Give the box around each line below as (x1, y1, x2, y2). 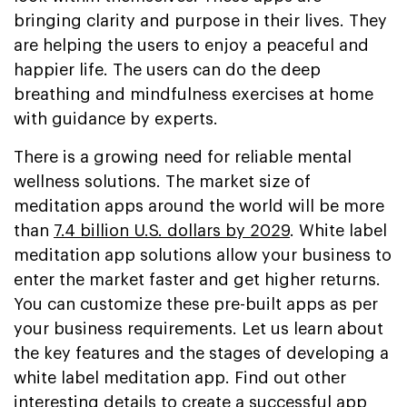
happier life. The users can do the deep (14, 61, 321, 78)
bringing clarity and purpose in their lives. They (14, 12, 387, 29)
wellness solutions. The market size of (14, 173, 311, 190)
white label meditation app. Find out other (14, 369, 346, 386)
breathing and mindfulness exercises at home (14, 85, 373, 103)
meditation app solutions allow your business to (14, 246, 392, 263)
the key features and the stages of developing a (14, 344, 389, 362)
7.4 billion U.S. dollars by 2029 (54, 222, 290, 239)
